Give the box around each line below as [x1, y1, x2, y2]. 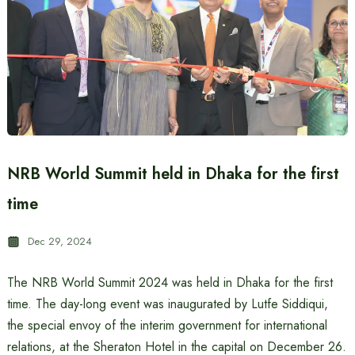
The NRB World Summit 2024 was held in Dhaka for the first [6, 273, 333, 292]
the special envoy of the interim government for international [6, 316, 327, 334]
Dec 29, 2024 [27, 234, 92, 249]
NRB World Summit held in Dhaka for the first [6, 162, 339, 185]
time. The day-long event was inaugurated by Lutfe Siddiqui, [6, 295, 328, 313]
